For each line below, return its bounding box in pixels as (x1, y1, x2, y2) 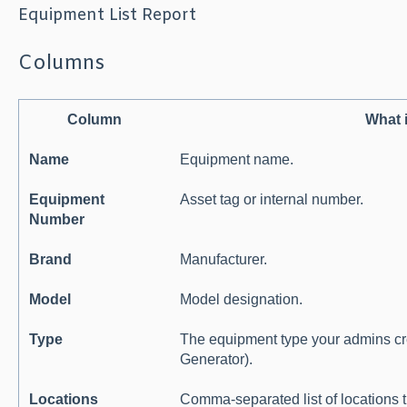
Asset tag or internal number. (180, 192, 364, 208)
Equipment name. (180, 152, 294, 168)
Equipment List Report (17, 5, 196, 27)
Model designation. (180, 292, 303, 308)
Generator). (180, 352, 253, 368)
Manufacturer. (180, 252, 268, 268)
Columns (17, 50, 104, 77)
